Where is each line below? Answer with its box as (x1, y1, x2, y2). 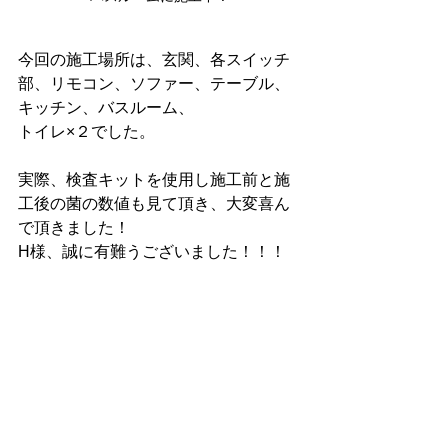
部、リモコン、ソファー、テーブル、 (18, 74, 290, 92)
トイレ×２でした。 (18, 122, 155, 140)
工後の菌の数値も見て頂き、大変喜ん (18, 194, 290, 212)
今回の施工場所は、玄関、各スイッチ (18, 50, 290, 68)
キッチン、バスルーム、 (18, 98, 194, 116)
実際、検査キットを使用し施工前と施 (18, 170, 290, 188)
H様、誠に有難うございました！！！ (18, 242, 286, 260)
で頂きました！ (18, 218, 130, 236)
